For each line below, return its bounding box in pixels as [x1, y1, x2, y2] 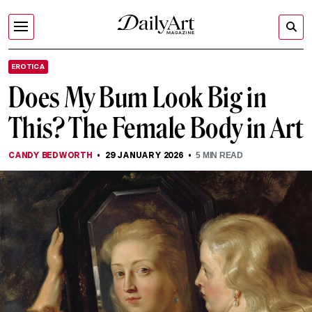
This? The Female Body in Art [8, 111, 304, 145]
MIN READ [201, 150, 243, 160]
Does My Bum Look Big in [8, 81, 267, 114]
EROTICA [11, 62, 45, 71]
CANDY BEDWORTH [8, 150, 93, 160]
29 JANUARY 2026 [105, 150, 184, 160]
